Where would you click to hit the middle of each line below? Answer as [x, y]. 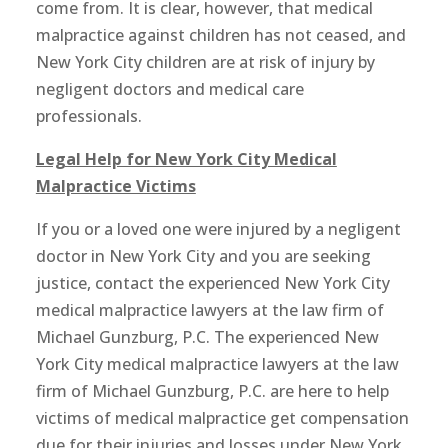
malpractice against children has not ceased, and [220, 35]
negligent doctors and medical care [169, 89]
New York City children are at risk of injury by [205, 62]
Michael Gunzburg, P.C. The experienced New [207, 337]
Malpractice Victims [115, 186]
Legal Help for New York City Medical [186, 159]
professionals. [88, 116]
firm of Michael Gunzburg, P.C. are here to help [212, 391]
